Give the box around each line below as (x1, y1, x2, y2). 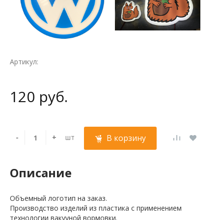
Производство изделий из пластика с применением (10, 203, 182, 213)
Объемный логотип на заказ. (10, 193, 107, 203)
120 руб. (10, 86, 68, 107)
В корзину (107, 133, 146, 143)
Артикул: (10, 57, 38, 66)
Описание (10, 165, 72, 181)
